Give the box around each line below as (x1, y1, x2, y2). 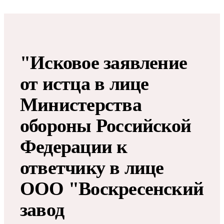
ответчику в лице (20, 156, 164, 178)
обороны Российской (20, 114, 191, 136)
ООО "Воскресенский (20, 177, 204, 199)
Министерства (20, 93, 141, 115)
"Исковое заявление (20, 51, 187, 73)
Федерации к (20, 135, 127, 157)
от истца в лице (20, 72, 149, 94)
